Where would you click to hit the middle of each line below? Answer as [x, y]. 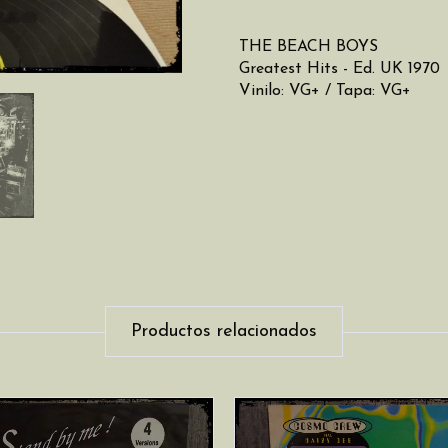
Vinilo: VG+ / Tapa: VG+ [325, 91]
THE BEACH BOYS [308, 47]
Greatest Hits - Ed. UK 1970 [339, 69]
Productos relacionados [224, 331]
